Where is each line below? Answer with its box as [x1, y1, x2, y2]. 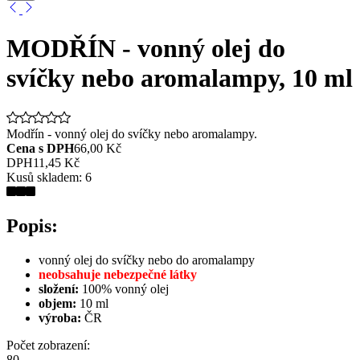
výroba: [39, 310, 81, 325]
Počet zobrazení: [6, 337, 90, 352]
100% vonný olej [79, 281, 169, 296]
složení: [39, 281, 79, 296]
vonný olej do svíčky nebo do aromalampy [39, 252, 255, 267]
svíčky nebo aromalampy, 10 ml [6, 63, 353, 93]
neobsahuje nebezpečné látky [39, 267, 197, 281]
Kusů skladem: [6, 170, 85, 184]
